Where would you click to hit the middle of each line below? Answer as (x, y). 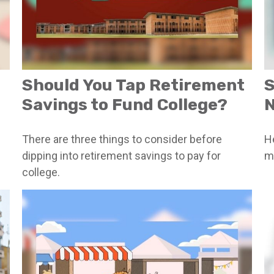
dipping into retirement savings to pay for (121, 156)
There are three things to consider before (122, 139)
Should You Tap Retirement (133, 85)
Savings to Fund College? (124, 105)
